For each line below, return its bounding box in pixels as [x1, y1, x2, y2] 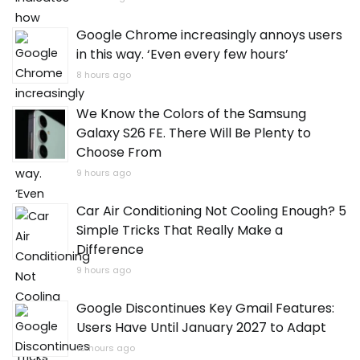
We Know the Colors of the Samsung [76, 104, 306, 124]
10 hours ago [76, 342, 135, 355]
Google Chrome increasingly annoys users [76, 26, 342, 45]
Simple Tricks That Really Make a [76, 221, 283, 240]
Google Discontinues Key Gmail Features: [76, 299, 334, 318]
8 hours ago [76, 68, 131, 82]
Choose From [76, 143, 162, 162]
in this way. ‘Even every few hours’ [76, 45, 288, 64]
